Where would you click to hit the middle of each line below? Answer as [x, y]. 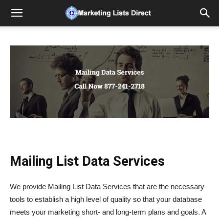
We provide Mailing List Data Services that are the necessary [107, 187]
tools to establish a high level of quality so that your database [106, 199]
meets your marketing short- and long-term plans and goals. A [108, 212]
